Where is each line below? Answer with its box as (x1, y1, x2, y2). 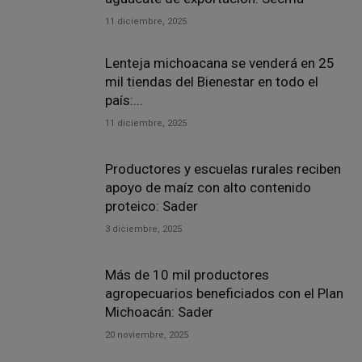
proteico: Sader (105, 198, 198, 214)
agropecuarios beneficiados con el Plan (105, 285, 343, 301)
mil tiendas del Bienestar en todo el (105, 74, 318, 90)
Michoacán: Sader (105, 304, 213, 320)
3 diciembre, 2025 (105, 224, 182, 234)
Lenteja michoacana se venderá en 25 (105, 55, 335, 71)
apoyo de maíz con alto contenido (105, 179, 311, 196)
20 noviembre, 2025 (105, 330, 188, 340)
